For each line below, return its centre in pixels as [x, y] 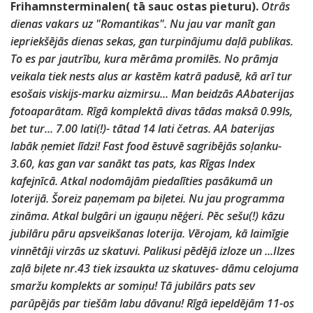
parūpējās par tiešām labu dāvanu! [97, 303]
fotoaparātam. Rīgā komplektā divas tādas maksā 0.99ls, [152, 111]
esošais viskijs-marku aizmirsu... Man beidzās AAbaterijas [152, 94]
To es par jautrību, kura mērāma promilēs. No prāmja [144, 59]
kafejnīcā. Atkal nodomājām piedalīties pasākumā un [141, 181]
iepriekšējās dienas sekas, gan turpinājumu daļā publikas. [152, 41]
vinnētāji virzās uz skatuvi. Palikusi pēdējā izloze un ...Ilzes [153, 251]
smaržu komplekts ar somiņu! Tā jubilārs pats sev [133, 286]
